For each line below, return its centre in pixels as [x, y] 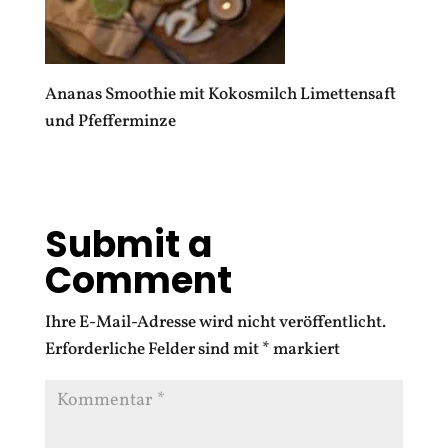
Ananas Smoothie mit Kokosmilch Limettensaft [220, 95]
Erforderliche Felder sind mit [153, 350]
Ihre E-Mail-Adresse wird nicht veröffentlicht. [215, 323]
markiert [304, 350]
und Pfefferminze [110, 122]
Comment [138, 281]
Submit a [128, 245]
